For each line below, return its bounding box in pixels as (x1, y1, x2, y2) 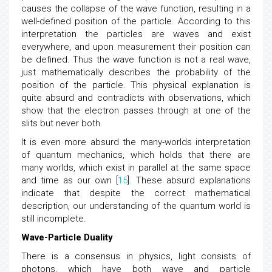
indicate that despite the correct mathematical (21, 203, 251, 214)
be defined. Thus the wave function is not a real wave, (21, 70, 251, 81)
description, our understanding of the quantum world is (21, 216, 251, 227)
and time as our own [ (21, 191, 118, 202)
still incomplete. (21, 229, 86, 240)
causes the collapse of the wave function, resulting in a (21, 19, 251, 30)
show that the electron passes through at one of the (21, 121, 251, 132)
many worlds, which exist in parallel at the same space (21, 178, 251, 189)
